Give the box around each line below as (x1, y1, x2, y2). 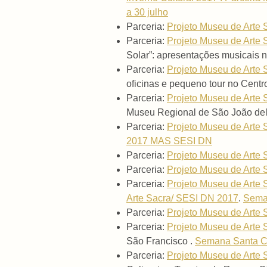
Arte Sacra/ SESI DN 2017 (126, 193, 238, 204)
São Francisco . (126, 236, 195, 247)
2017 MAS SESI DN (126, 136, 212, 147)
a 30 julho (126, 7, 168, 18)
